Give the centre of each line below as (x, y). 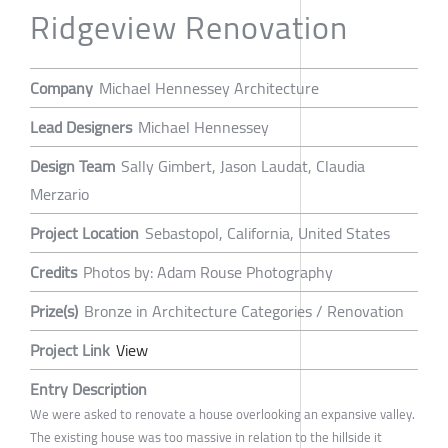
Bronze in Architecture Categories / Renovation (244, 310)
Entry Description (88, 388)
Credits (53, 271)
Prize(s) (54, 310)
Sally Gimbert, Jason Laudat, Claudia (243, 165)
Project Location (84, 232)
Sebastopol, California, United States (267, 232)
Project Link (70, 349)
